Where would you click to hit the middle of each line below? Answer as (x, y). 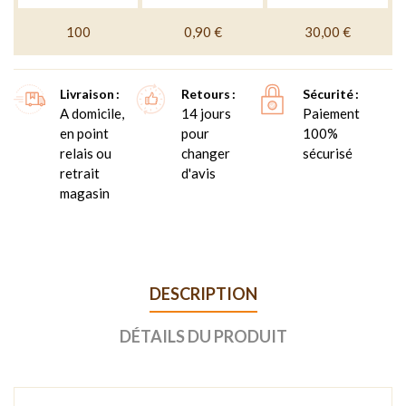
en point (84, 133)
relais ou (86, 153)
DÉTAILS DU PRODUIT (203, 336)
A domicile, (92, 113)
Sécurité (328, 93)
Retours (205, 93)
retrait (80, 173)
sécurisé (327, 153)
